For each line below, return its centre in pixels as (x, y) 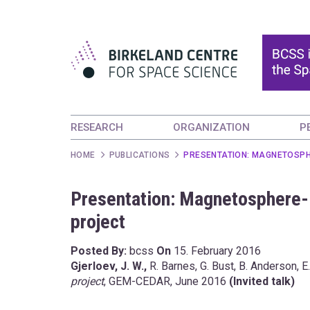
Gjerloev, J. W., (110, 266)
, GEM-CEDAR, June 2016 (165, 281)
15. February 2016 (217, 251)
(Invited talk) (261, 281)
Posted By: (99, 251)
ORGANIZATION (211, 127)
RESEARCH (97, 127)
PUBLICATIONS (139, 155)
